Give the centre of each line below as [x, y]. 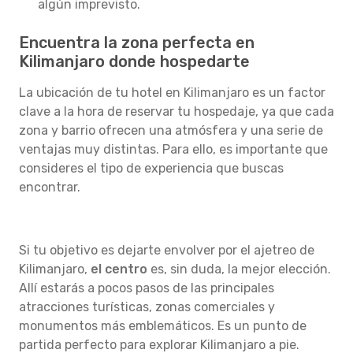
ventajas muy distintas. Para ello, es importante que [173, 149]
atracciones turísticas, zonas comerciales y [147, 307]
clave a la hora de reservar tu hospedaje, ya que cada [176, 111]
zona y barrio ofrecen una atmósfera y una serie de [171, 130]
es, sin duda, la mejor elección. [239, 269]
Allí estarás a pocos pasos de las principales [147, 288]
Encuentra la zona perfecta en [137, 43]
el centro [119, 269]
